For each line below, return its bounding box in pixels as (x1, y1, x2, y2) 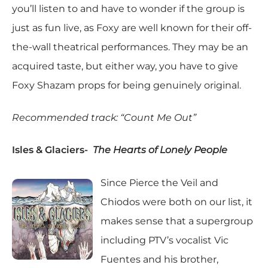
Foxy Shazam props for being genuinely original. (12, 79, 241, 91)
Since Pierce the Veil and (100, 176, 218, 188)
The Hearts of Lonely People (93, 144, 227, 156)
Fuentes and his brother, (100, 253, 218, 265)
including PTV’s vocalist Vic (100, 234, 229, 246)
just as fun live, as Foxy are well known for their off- (12, 22, 252, 33)
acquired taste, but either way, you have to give (12, 60, 238, 72)
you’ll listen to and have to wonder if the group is (12, 2, 245, 14)
